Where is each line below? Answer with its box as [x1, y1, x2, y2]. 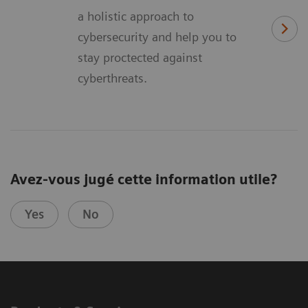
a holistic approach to [78, 9, 194, 24]
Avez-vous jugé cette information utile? [10, 170, 277, 188]
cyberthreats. [78, 71, 147, 86]
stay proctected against [78, 50, 202, 65]
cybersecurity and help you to [78, 30, 236, 45]
